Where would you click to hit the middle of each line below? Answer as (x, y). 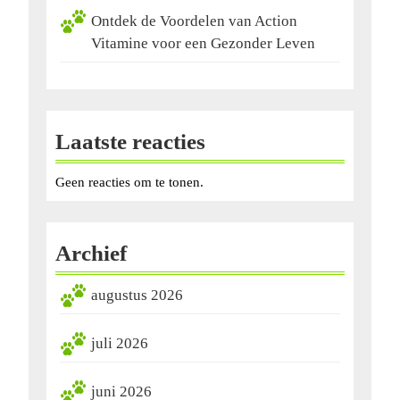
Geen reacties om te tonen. (129, 183)
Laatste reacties (130, 142)
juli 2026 (120, 344)
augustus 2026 (137, 296)
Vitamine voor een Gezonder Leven (203, 44)
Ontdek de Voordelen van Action (194, 21)
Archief (91, 254)
